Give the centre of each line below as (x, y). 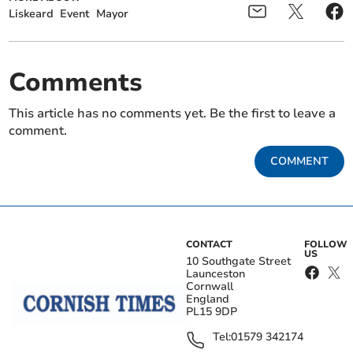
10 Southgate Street (238, 261)
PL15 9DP (212, 311)
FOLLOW (325, 244)
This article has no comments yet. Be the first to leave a (173, 113)
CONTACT (209, 244)
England (208, 299)
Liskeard (32, 13)
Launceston (216, 273)
